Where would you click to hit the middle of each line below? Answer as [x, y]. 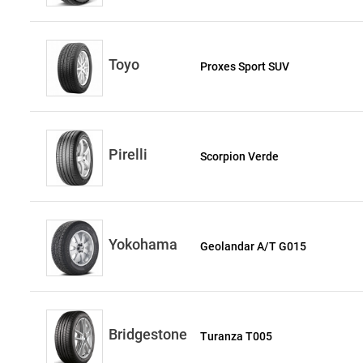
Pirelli [128, 154]
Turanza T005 [237, 336]
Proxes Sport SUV [245, 66]
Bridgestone [148, 334]
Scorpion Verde [240, 156]
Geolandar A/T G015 [254, 246]
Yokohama [143, 244]
